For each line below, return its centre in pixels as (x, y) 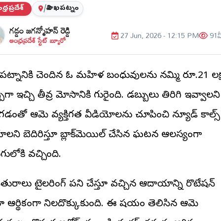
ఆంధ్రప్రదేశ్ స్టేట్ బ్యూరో (37, 40)
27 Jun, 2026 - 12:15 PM (160, 36)
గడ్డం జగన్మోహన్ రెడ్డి (40, 30)
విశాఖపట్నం (63, 9)
